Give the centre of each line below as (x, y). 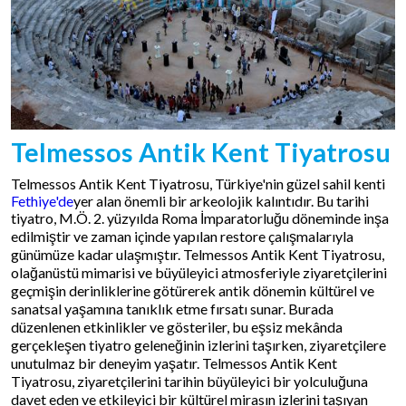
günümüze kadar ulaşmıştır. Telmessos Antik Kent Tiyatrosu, (198, 254)
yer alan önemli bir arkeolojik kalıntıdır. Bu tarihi (221, 201)
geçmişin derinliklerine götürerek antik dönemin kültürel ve (193, 290)
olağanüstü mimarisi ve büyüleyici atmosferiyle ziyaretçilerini (199, 272)
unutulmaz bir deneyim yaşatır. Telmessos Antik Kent (174, 363)
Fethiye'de (42, 201)
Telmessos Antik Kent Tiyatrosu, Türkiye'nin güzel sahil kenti (198, 184)
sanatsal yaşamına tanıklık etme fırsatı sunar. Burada (172, 309)
